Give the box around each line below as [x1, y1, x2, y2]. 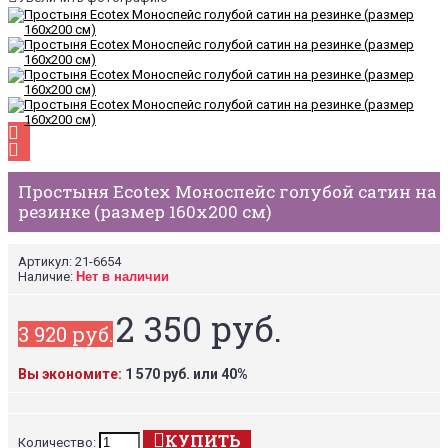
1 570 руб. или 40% [125, 365, 248, 382]
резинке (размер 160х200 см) [18, 200, 272, 224]
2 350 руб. [116, 304, 282, 351]
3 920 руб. [18, 320, 113, 347]
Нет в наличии [76, 268, 169, 284]
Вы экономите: [18, 365, 122, 382]
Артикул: [18, 253, 72, 269]
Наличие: [18, 268, 73, 284]
